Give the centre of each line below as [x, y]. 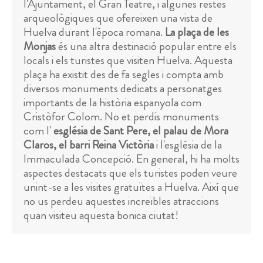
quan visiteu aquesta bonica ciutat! [101, 215]
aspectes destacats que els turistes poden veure [130, 173]
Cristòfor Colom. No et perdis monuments [121, 117]
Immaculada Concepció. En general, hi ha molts [131, 159]
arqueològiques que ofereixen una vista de [118, 18]
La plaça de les [197, 32]
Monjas [40, 46]
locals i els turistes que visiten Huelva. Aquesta [128, 60]
